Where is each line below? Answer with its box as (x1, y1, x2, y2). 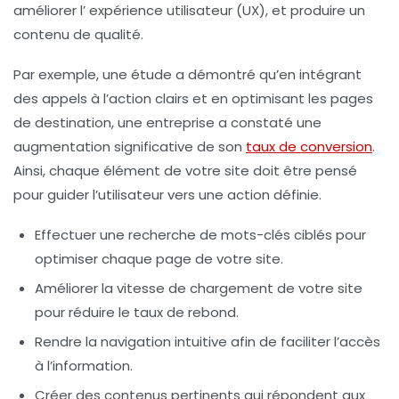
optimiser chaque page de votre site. (35, 249, 283, 269)
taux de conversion (246, 137, 372, 157)
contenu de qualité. (13, 25, 143, 45)
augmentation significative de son (13, 137, 246, 157)
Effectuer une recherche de (35, 225, 221, 245)
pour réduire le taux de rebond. (35, 303, 239, 322)
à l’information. (35, 356, 133, 376)
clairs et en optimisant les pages (151, 89, 373, 109)
